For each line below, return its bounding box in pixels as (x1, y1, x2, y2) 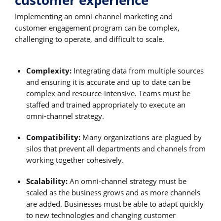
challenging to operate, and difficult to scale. (15, 34, 164, 44)
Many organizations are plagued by (80, 132, 202, 142)
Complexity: (26, 65, 72, 75)
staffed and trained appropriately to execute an (26, 99, 186, 110)
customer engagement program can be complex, (15, 23, 180, 33)
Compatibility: (26, 132, 81, 142)
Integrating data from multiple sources (72, 65, 204, 75)
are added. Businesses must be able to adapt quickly (26, 199, 204, 209)
